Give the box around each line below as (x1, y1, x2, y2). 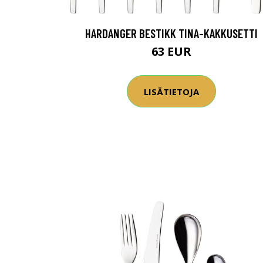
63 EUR (151, 43, 191, 59)
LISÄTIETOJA (144, 85, 199, 97)
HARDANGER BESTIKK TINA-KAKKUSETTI (85, 26, 258, 41)
